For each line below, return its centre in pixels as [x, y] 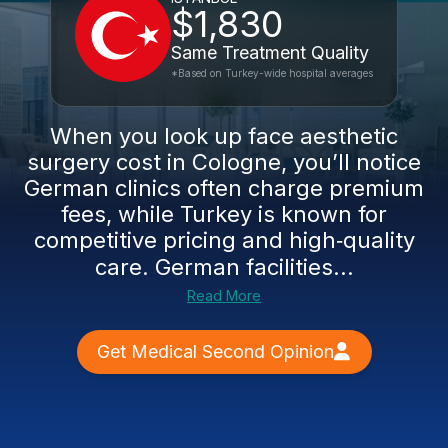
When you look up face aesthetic [224, 136]
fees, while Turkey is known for [224, 214]
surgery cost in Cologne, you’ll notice [224, 162]
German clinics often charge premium [224, 188]
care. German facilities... [224, 267]
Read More [224, 295]
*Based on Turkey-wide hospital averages [272, 73]
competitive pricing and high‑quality [224, 240]
